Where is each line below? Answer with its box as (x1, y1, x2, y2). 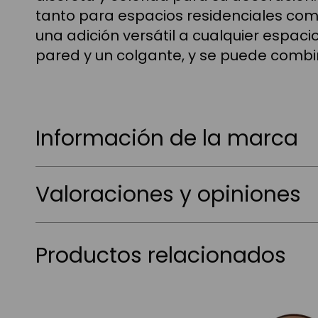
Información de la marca (35, 123, 298, 153)
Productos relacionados (35, 240, 286, 270)
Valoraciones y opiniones (35, 179, 301, 209)
